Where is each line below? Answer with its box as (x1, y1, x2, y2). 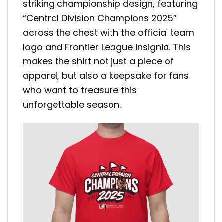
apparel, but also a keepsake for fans (23, 69, 189, 82)
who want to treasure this (23, 83, 137, 96)
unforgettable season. (23, 98, 121, 111)
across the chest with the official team (23, 26, 194, 39)
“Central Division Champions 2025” (23, 11, 177, 24)
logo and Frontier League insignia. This (23, 40, 191, 53)
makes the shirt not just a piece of (23, 55, 174, 67)
